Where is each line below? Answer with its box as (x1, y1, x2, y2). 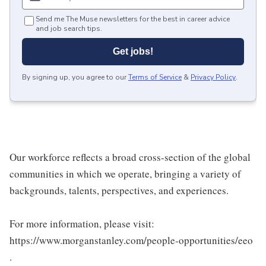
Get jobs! (113, 46, 153, 56)
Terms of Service (128, 72, 182, 82)
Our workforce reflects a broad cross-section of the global (9, 150, 251, 164)
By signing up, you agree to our (22, 72, 126, 82)
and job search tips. (36, 24, 102, 33)
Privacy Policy (191, 72, 236, 82)
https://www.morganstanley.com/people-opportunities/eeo (9, 233, 253, 247)
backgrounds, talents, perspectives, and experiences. (9, 183, 229, 197)
